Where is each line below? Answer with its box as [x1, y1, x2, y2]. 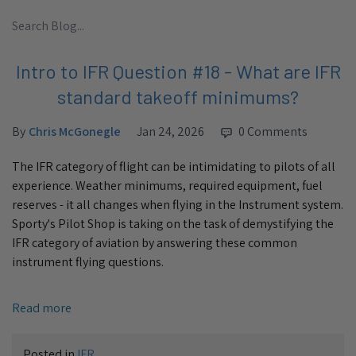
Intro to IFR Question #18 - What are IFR [15, 59, 341, 83]
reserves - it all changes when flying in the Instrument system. [12, 195, 343, 213]
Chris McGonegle [29, 122, 121, 140]
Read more [12, 299, 72, 316]
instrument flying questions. [12, 253, 164, 270]
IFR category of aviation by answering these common [12, 234, 297, 251]
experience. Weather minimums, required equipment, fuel [12, 176, 323, 194]
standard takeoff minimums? [57, 84, 299, 108]
